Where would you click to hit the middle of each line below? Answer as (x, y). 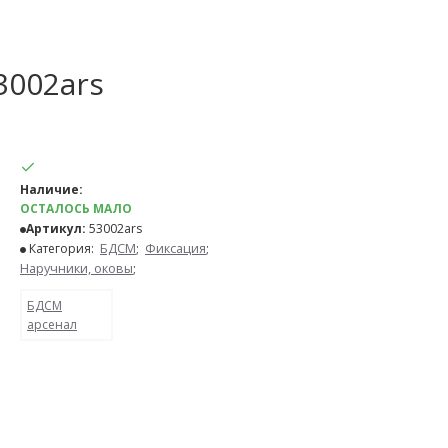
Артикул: (56, 228)
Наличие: (51, 189)
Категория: (63, 248)
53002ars (115, 228)
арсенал (52, 324)
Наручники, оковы (76, 268)
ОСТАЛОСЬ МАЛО (76, 208)
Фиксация (175, 248)
